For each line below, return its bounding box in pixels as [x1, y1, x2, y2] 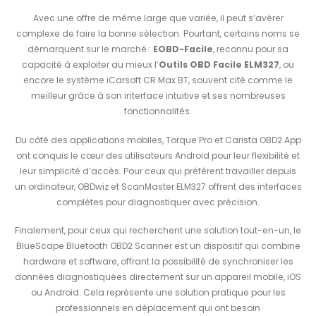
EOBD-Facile [153, 43, 213, 56]
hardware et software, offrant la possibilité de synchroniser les [23, 255, 293, 268]
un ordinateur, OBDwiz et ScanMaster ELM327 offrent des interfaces [14, 180, 302, 193]
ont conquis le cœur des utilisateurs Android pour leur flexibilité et [16, 149, 300, 162]
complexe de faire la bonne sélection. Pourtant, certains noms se [16, 28, 300, 40]
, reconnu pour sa [213, 43, 288, 56]
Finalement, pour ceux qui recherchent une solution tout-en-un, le [15, 224, 301, 237]
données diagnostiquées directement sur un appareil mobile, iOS [15, 271, 301, 284]
